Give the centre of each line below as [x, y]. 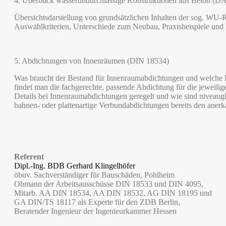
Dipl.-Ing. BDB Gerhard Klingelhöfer [75, 166]
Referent [29, 157]
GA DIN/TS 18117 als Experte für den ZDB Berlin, [97, 202]
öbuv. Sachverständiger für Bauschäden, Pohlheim [94, 175]
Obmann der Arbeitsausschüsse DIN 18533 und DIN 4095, [109, 184]
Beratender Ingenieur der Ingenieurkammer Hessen [95, 211]
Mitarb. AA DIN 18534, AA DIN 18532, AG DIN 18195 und [113, 193]
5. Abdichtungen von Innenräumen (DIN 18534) [92, 61]
